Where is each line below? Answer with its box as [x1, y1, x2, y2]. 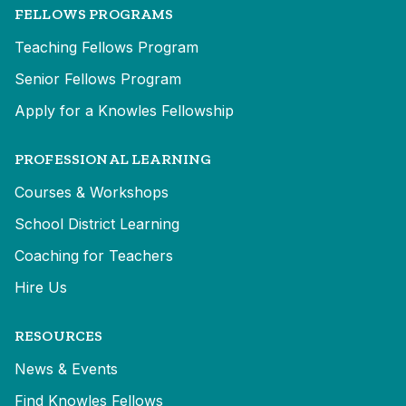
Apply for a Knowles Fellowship [14, 101, 234, 121]
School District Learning [14, 215, 179, 234]
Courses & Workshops [14, 183, 169, 202]
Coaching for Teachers [14, 246, 173, 266]
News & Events [14, 360, 118, 379]
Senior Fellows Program [14, 70, 181, 89]
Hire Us [14, 278, 67, 297]
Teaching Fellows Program [14, 38, 198, 57]
